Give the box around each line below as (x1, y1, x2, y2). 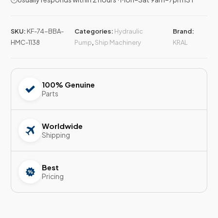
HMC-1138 (11, 38, 40, 47)
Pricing (42, 172, 64, 181)
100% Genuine (42, 80, 95, 90)
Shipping (42, 130, 71, 140)
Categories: (74, 27, 114, 36)
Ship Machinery (94, 38, 141, 47)
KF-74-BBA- (27, 27, 64, 36)
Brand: (173, 27, 195, 36)
